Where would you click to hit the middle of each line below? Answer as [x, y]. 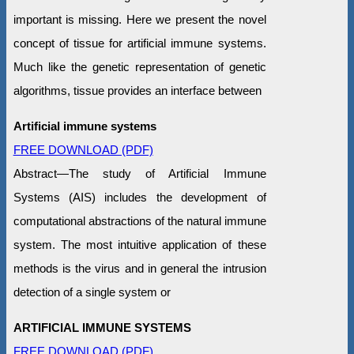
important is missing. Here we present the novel [139, 19]
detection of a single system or [92, 292]
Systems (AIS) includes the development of [139, 197]
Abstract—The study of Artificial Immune [139, 173]
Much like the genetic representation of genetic [139, 66]
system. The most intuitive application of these [139, 244]
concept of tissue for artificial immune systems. [139, 43]
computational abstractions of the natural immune [139, 220]
